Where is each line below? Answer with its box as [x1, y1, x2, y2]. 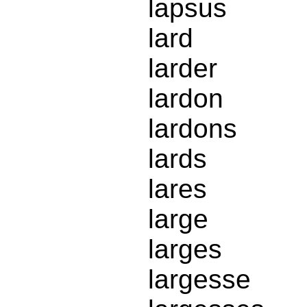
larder [148, 53, 217, 84]
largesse [148, 265, 251, 295]
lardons [148, 114, 237, 144]
